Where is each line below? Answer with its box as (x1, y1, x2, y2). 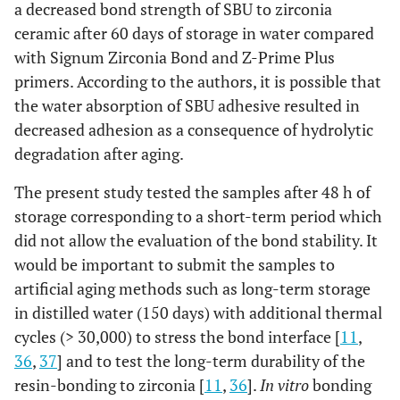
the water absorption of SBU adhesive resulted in (14, 94, 360, 116)
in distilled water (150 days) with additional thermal (14, 301, 382, 323)
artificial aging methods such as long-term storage (14, 277, 371, 299)
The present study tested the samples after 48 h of (14, 180, 371, 203)
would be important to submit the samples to (14, 253, 335, 275)
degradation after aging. (14, 142, 184, 164)
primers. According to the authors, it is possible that (14, 70, 381, 92)
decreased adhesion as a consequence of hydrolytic (14, 118, 373, 140)
